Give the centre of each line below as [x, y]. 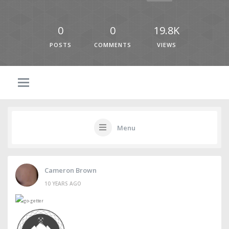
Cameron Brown [71, 170]
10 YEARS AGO [63, 183]
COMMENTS [113, 45]
